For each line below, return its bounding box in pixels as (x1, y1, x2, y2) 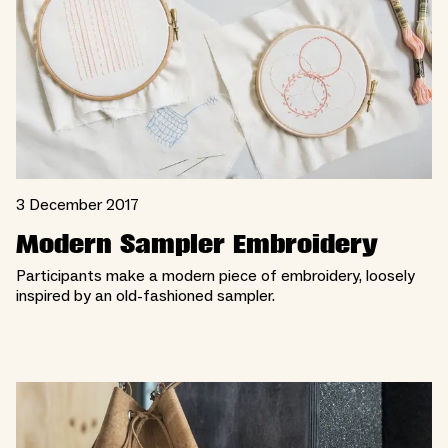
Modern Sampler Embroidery (16, 230, 378, 260)
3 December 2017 (16, 195, 139, 216)
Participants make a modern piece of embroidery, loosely (16, 266, 415, 287)
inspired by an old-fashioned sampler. (16, 286, 275, 307)
